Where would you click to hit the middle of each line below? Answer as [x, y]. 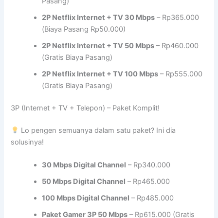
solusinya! [27, 142]
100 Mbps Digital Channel [86, 198]
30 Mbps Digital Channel [84, 165]
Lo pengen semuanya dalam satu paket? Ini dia [98, 130]
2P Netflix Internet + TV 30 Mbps [99, 18]
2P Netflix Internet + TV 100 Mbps [100, 74]
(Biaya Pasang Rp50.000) [84, 29]
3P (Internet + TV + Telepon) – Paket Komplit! [85, 108]
